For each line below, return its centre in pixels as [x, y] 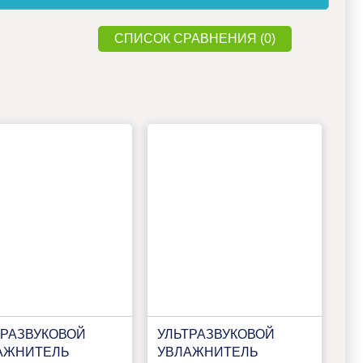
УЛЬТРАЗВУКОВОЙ [216, 334]
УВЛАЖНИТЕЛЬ [208, 352]
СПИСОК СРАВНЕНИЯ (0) [194, 39]
